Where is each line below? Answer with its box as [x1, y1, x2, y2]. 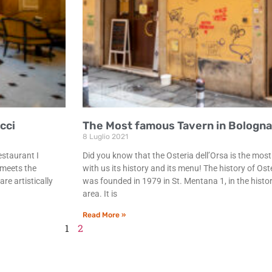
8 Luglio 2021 [83, 132, 128, 141]
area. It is [83, 188, 117, 199]
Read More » [83, 210, 126, 219]
